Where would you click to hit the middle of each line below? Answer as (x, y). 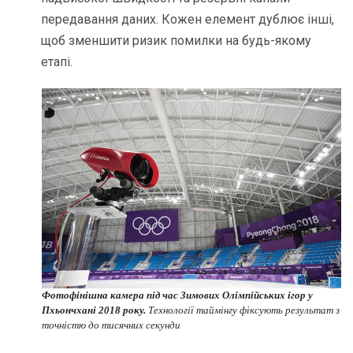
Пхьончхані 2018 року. (93, 310)
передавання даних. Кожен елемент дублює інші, (188, 20)
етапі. (57, 62)
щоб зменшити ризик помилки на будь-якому (176, 41)
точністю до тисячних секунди (111, 325)
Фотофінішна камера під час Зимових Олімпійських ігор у (177, 295)
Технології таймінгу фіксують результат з (242, 310)
